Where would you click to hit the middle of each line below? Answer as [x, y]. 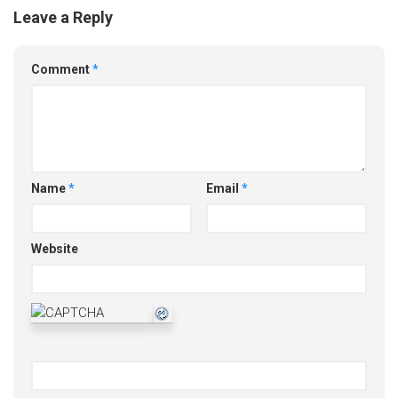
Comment [62, 69]
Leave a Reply [63, 17]
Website [55, 248]
